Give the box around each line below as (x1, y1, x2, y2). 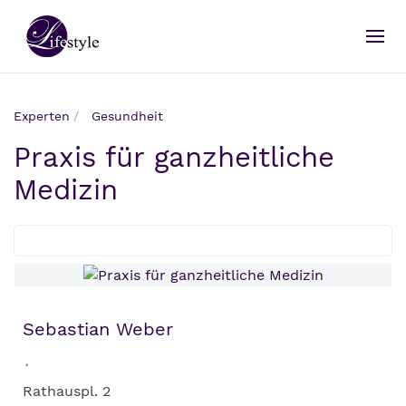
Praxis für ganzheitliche (14, 141, 334, 174)
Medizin (14, 174, 118, 207)
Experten (14, 109, 70, 123)
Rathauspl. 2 (23, 382, 111, 401)
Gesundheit (92, 109, 163, 123)
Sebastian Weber (23, 318, 173, 341)
